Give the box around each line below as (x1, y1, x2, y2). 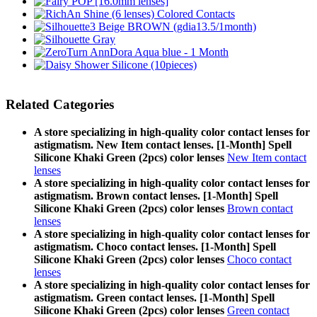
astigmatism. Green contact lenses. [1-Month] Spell (34, 292, 275, 304)
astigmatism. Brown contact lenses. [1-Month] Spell (34, 190, 278, 202)
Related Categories (6, 97, 114, 113)
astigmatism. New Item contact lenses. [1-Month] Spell (34, 139, 292, 151)
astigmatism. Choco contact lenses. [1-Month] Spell (34, 241, 276, 253)
